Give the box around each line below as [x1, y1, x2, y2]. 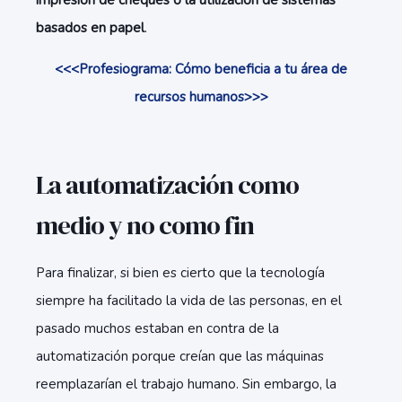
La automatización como [36, 167, 299, 203]
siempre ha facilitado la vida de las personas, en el [36, 292, 342, 310]
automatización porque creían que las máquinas [36, 347, 324, 365]
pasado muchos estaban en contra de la [36, 319, 279, 337]
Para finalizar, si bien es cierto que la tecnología [36, 264, 325, 282]
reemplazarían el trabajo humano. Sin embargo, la [36, 375, 336, 393]
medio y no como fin [36, 207, 254, 243]
